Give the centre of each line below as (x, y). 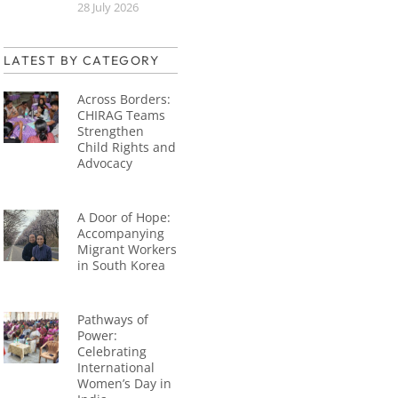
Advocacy (105, 163)
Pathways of (113, 319)
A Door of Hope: (124, 217)
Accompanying (121, 233)
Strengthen (111, 131)
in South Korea (122, 265)
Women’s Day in (125, 383)
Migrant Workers (127, 249)
